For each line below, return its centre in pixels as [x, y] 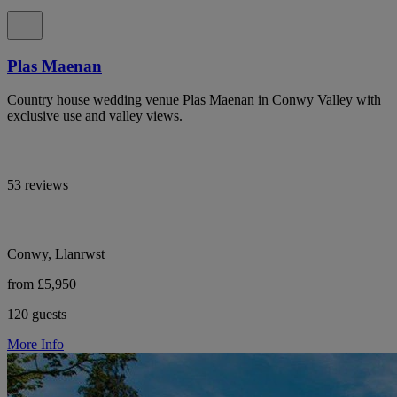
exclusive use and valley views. [95, 116]
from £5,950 [42, 284]
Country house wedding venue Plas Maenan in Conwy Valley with [194, 100]
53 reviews [38, 185]
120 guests [37, 315]
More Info [35, 345]
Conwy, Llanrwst [56, 254]
